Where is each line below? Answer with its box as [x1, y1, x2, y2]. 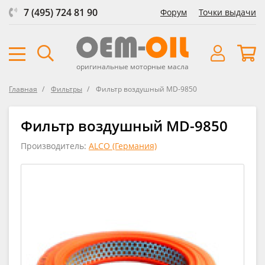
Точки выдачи [199, 7, 256, 18]
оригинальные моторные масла [76, 61, 189, 72]
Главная [9, 83, 37, 94]
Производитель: [21, 140, 89, 151]
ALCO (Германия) [89, 140, 157, 151]
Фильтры [51, 83, 82, 94]
